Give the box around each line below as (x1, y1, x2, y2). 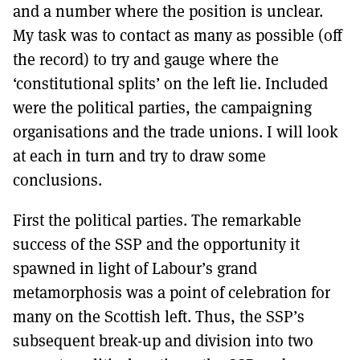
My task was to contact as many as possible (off (13, 24, 342, 46)
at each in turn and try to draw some (13, 145, 266, 166)
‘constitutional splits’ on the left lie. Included (13, 72, 328, 94)
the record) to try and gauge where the (13, 48, 279, 70)
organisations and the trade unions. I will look (13, 121, 338, 142)
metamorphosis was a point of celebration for (13, 281, 330, 303)
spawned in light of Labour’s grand (13, 257, 257, 279)
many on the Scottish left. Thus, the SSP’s (13, 305, 305, 327)
